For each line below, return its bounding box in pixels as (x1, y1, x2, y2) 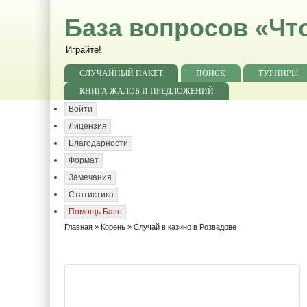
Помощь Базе (69, 207, 122, 217)
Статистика (69, 190, 114, 199)
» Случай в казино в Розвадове (125, 223, 236, 231)
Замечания (69, 173, 112, 182)
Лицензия (69, 121, 107, 131)
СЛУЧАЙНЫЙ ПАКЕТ (79, 69, 163, 78)
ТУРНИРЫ (258, 69, 298, 78)
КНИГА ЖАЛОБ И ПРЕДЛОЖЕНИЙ (79, 86, 214, 96)
